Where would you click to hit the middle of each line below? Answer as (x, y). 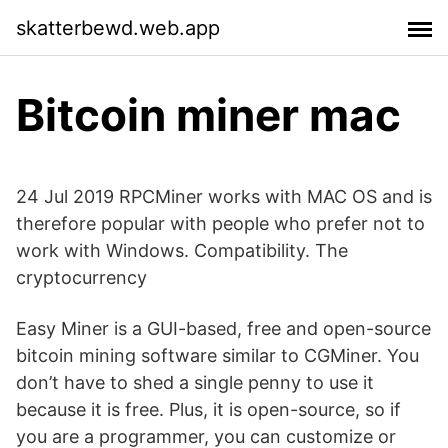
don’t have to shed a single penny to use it (195, 382)
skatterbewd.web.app (118, 27)
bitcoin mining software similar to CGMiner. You (217, 355)
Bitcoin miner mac (208, 115)
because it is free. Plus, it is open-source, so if (208, 409)
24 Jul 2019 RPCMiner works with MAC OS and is (224, 196)
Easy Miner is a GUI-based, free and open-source (223, 328)
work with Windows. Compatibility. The (182, 250)
